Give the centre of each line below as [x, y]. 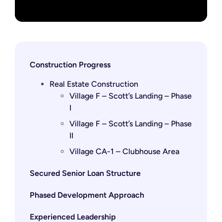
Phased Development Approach [87, 195]
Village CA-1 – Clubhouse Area [124, 151]
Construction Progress [70, 64]
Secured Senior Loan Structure [85, 173]
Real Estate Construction [94, 84]
